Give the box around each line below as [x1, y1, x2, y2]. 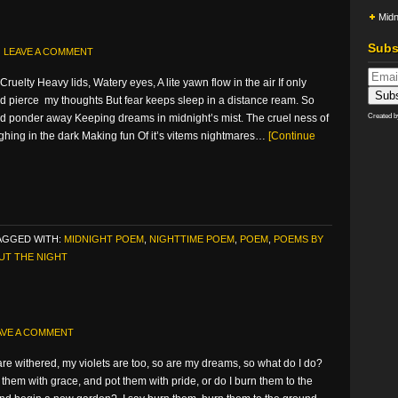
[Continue [268, 130, 315, 142]
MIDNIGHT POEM [64, 234, 144, 244]
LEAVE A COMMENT [4, 46, 93, 57]
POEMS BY [274, 234, 323, 244]
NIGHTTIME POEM [149, 234, 235, 244]
